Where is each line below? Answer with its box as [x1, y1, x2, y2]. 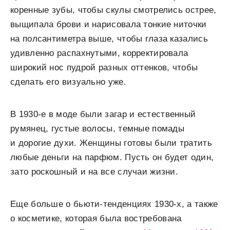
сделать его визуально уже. [10, 76, 126, 87]
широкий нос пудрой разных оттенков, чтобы [10, 62, 198, 72]
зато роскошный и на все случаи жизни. [10, 166, 179, 177]
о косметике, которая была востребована [10, 213, 182, 223]
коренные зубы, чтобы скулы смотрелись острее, [10, 5, 217, 15]
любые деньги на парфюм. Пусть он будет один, [10, 152, 214, 162]
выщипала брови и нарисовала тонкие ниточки [10, 19, 207, 29]
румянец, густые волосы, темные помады [10, 123, 185, 133]
